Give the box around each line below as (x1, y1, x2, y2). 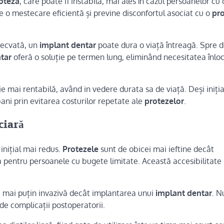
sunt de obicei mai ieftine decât (98, 144, 214, 154)
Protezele (62, 144, 98, 154)
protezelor (144, 95, 184, 106)
